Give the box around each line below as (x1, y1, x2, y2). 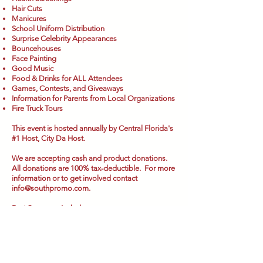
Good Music (12, 64, 53, 73)
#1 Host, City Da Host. (12, 134, 85, 143)
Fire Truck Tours (12, 104, 63, 113)
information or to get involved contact (12, 174, 137, 183)
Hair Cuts (12, 4, 42, 13)
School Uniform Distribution (12, 24, 104, 33)
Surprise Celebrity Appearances (12, 34, 117, 43)
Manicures (12, 14, 46, 23)
